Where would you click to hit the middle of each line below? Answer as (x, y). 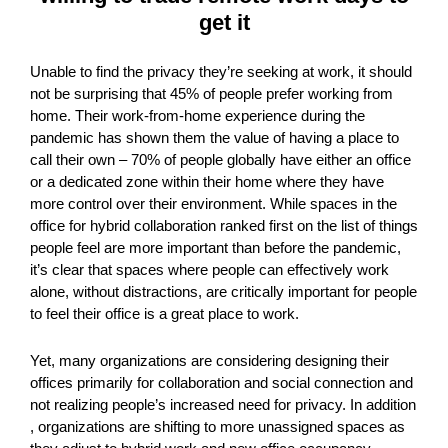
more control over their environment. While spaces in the (213, 203)
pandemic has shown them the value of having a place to (214, 137)
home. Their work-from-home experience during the (197, 115)
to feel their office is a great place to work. (164, 313)
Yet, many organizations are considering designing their (209, 360)
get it (224, 22)
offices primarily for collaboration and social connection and (221, 382)
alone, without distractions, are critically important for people (223, 291)
